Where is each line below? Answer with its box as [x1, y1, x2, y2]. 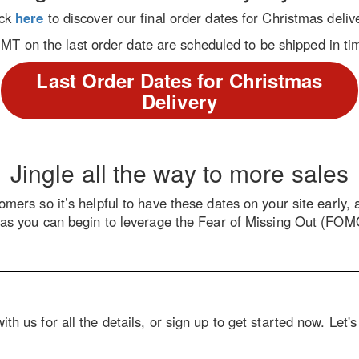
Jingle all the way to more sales [10, 155, 349, 190]
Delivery [142, 87, 217, 115]
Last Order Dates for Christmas [36, 66, 323, 94]
